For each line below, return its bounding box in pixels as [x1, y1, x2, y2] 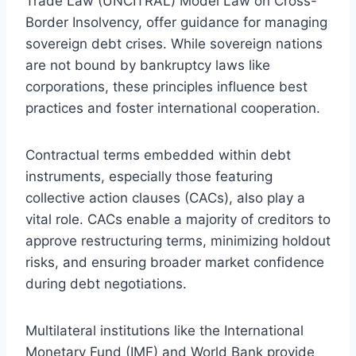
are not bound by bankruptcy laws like [25, 56, 270, 73]
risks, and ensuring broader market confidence [25, 253, 324, 270]
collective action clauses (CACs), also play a [25, 189, 305, 206]
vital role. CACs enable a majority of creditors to [25, 211, 331, 227]
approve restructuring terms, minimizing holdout [25, 232, 331, 249]
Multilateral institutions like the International [25, 322, 304, 339]
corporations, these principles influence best [25, 78, 308, 95]
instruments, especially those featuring [25, 168, 273, 184]
